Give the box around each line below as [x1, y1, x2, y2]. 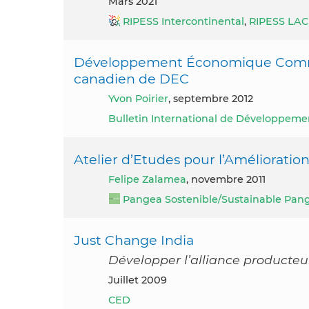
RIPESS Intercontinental [123, 14, 244, 28]
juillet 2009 [113, 273, 167, 286]
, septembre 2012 [168, 92, 253, 105]
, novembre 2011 [186, 172, 266, 186]
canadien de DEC [74, 70, 189, 87]
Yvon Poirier [114, 92, 168, 105]
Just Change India [74, 231, 194, 248]
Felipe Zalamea [114, 172, 186, 186]
